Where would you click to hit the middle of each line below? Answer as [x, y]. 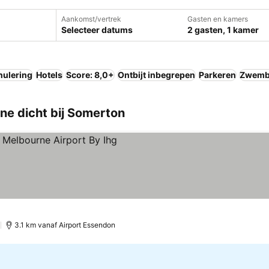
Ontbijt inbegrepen [156, 75]
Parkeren [217, 75]
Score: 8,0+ [90, 75]
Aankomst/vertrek [91, 19]
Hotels [49, 75]
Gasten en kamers [217, 19]
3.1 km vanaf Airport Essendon [65, 225]
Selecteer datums [97, 30]
